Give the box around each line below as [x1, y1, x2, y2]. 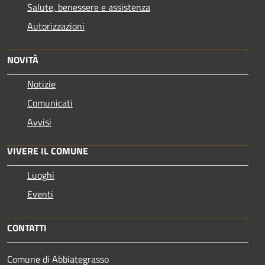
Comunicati [27, 95, 73, 110]
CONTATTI [7, 220, 47, 235]
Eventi [27, 186, 53, 201]
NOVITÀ [7, 52, 38, 67]
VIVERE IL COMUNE [7, 143, 88, 158]
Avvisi [27, 114, 51, 129]
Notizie [27, 76, 56, 91]
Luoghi [27, 167, 54, 182]
